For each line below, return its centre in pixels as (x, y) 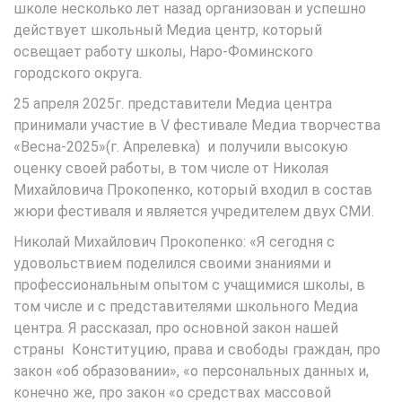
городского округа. (78, 73)
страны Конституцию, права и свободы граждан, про (197, 350)
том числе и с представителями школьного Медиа (186, 306)
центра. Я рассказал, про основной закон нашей (176, 328)
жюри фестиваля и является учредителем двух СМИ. (194, 211)
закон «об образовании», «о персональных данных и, (191, 371)
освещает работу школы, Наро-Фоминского (163, 52)
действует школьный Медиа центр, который (168, 30)
